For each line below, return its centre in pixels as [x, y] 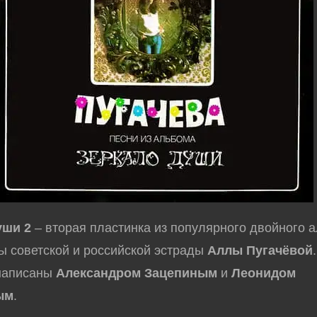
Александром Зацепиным [137, 273]
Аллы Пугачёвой [260, 250]
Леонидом [264, 273]
